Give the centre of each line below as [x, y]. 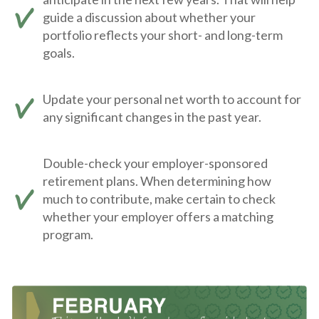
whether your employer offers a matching [158, 216]
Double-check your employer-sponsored [155, 163]
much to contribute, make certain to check [159, 198]
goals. [59, 52]
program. [68, 234]
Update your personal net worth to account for [172, 99]
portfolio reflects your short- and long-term [163, 35]
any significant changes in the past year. [152, 116]
